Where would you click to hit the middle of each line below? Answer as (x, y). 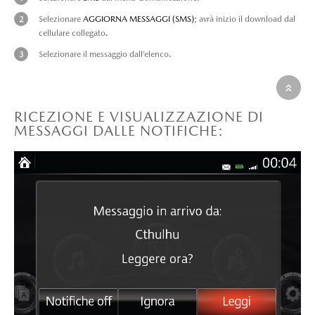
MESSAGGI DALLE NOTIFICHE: (119, 131)
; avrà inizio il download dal (245, 19)
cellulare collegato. (73, 33)
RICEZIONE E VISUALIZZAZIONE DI (139, 117)
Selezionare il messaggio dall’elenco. (105, 54)
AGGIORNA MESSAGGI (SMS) (139, 19)
